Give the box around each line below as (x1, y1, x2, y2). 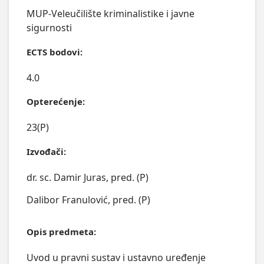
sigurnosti (26, 21, 72, 34)
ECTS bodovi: (26, 45, 82, 58)
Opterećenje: (26, 95, 85, 108)
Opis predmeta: (26, 225, 96, 237)
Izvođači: (26, 146, 66, 158)
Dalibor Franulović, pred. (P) (26, 193, 150, 206)
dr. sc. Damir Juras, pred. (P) (26, 171, 148, 184)
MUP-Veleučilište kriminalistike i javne (26, 6, 194, 20)
